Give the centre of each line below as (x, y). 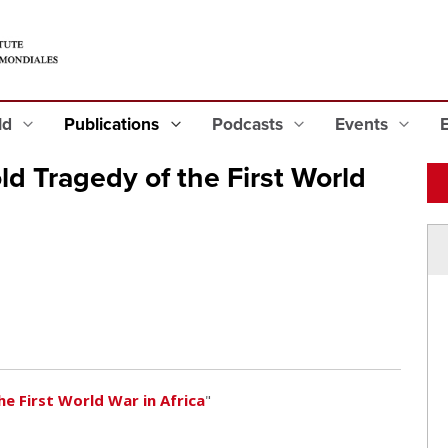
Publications (114, 124)
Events (363, 124)
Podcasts (249, 124)
